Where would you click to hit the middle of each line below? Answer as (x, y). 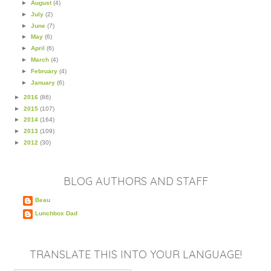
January (44, 82)
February (45, 71)
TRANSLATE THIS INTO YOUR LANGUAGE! (135, 255)
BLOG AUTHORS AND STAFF (135, 181)
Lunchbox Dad (56, 214)
